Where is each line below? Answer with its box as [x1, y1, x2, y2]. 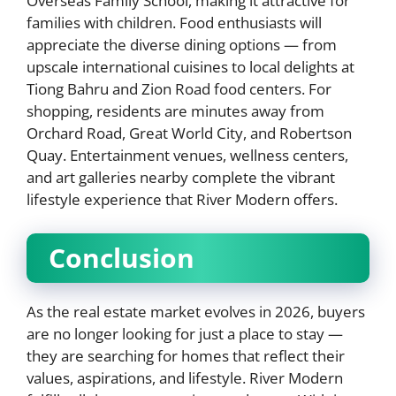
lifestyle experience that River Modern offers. [27, 189, 338, 210]
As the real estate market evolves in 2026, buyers [27, 301, 365, 322]
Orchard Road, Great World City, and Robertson [27, 123, 352, 144]
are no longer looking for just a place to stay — [27, 323, 343, 344]
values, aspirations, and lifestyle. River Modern [27, 367, 343, 388]
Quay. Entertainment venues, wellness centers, [27, 145, 348, 166]
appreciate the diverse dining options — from [27, 34, 337, 56]
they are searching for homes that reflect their [27, 345, 345, 366]
